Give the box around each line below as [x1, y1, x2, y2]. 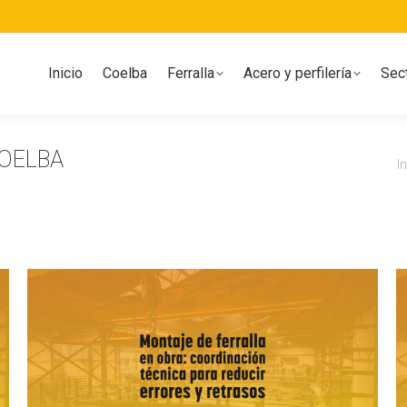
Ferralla [167, 65, 214, 82]
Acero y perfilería [243, 65, 352, 82]
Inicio [48, 65, 83, 82]
